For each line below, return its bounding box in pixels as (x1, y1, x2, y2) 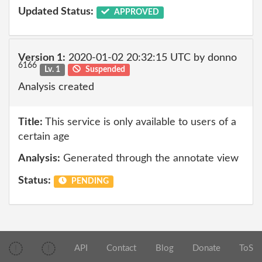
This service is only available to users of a (43, 116, 236, 127)
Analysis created (18, 82, 94, 92)
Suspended (83, 65, 125, 74)
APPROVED (112, 8, 159, 16)
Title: (18, 116, 43, 127)
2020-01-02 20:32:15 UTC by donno (65, 52, 237, 63)
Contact (106, 244, 137, 253)
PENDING (69, 177, 109, 185)
